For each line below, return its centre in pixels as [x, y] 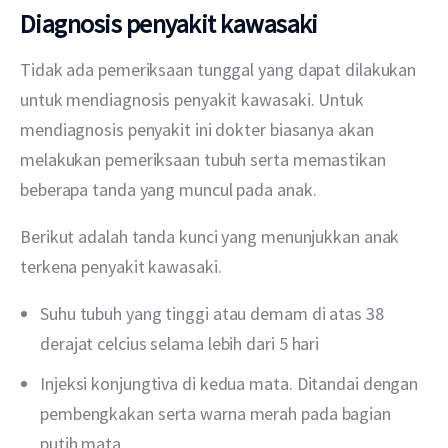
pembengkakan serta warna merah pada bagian [215, 413]
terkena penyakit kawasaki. [123, 266]
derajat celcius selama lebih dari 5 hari [180, 343]
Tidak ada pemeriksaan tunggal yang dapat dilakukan [220, 69]
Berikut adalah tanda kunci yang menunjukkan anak [212, 236]
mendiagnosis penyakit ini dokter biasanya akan [199, 129]
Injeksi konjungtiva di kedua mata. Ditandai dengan [229, 383]
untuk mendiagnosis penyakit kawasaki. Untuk [194, 99]
